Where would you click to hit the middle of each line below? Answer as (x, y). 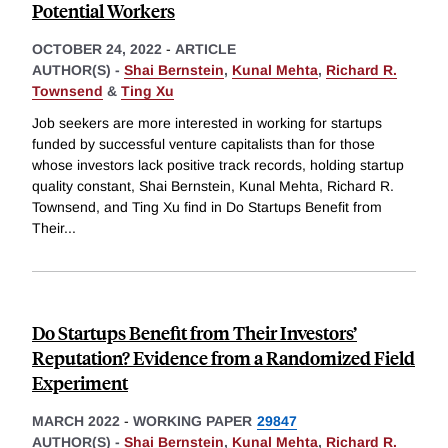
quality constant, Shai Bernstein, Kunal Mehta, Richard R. (213, 186)
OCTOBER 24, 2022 (97, 49)
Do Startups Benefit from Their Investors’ (194, 333)
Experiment (80, 383)
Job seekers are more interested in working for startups (207, 123)
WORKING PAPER (192, 421)
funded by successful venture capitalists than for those (203, 144)
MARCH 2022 (76, 421)
